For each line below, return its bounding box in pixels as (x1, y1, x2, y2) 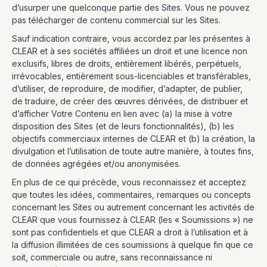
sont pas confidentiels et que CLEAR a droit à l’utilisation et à (12, 227, 248, 237)
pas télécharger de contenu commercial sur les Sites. (12, 15, 221, 25)
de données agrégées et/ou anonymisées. (12, 159, 181, 169)
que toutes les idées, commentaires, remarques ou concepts (12, 190, 251, 200)
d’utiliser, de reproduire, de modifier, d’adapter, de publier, (12, 83, 243, 94)
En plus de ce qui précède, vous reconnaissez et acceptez (12, 177, 246, 187)
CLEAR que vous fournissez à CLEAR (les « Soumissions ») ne (12, 215, 253, 225)
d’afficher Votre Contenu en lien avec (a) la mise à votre (12, 108, 232, 119)
